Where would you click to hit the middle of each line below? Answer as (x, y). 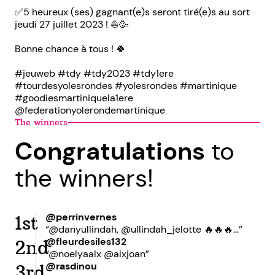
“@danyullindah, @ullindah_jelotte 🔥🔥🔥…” (144, 229)
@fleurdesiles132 (86, 242)
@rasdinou (72, 266)
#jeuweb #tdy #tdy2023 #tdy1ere (94, 73)
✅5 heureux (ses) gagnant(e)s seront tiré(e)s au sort (132, 12)
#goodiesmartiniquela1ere (74, 98)
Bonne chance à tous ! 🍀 (70, 49)
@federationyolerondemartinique (90, 110)
